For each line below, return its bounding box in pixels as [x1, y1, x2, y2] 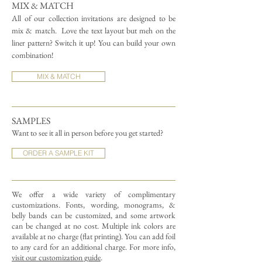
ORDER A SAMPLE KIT [23, 149, 94, 157]
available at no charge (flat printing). [12, 231, 125, 242]
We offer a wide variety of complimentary [12, 189, 175, 199]
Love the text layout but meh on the [58, 25, 176, 36]
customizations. [12, 199, 66, 210]
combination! [12, 50, 56, 60]
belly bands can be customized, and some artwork [12, 210, 175, 220]
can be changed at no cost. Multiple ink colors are [12, 220, 175, 231]
